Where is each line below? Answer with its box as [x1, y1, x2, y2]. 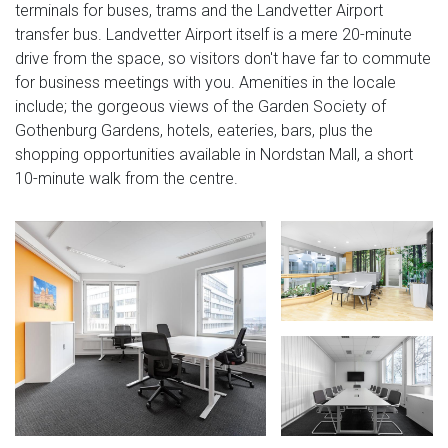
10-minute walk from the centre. [15, 168, 238, 188]
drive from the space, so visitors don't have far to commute [15, 48, 431, 68]
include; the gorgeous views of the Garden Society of [15, 96, 386, 116]
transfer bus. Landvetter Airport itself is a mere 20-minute [15, 24, 412, 44]
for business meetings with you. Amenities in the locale [15, 72, 396, 92]
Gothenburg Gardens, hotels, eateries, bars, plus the [15, 120, 373, 140]
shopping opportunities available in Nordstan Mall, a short [15, 144, 413, 164]
